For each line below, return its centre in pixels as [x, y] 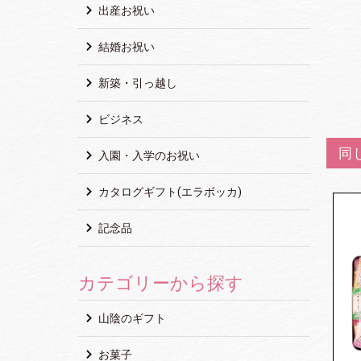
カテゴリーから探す [161, 283]
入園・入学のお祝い [148, 155]
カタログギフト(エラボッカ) [169, 191]
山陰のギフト [131, 318]
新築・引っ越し [137, 83]
